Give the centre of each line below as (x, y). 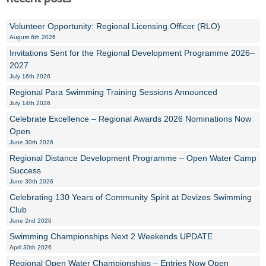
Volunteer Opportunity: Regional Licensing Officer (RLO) (115, 26)
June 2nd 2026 (31, 221)
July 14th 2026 (30, 103)
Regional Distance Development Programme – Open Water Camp (133, 158)
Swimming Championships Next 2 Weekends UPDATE (111, 236)
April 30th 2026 (31, 247)
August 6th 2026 (33, 37)
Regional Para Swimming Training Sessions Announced (113, 92)
